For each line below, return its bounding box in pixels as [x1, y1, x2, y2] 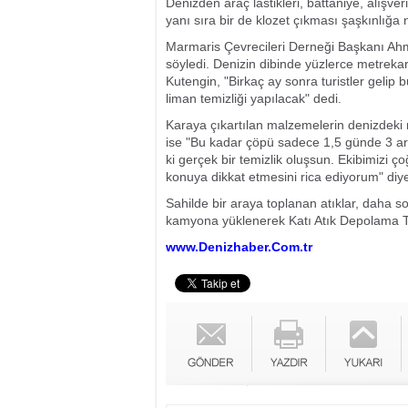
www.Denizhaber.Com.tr [166, 240, 312, 254]
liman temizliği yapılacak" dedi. [166, 91, 342, 106]
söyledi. [166, 56, 209, 71]
